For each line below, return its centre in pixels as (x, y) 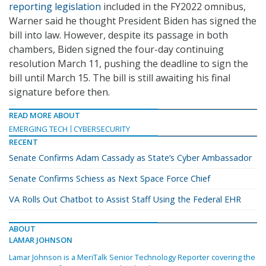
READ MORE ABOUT (45, 115)
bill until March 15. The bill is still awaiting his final (120, 78)
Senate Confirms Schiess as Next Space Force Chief (110, 179)
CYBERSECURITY (102, 129)
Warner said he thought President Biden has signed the (133, 21)
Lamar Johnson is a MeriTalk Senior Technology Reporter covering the (132, 257)
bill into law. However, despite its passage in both (118, 35)
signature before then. (59, 92)
